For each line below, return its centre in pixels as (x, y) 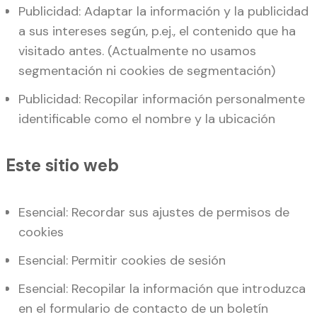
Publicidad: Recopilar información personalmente (162, 99)
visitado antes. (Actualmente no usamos (137, 51)
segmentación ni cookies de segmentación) (147, 71)
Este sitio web (62, 165)
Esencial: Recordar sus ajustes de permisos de (154, 212)
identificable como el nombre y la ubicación (147, 119)
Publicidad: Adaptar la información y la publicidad (163, 12)
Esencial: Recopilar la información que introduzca (162, 288)
